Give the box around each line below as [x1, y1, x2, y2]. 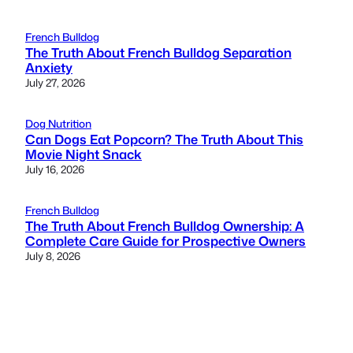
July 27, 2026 [25, 75, 85, 91]
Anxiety [25, 58, 72, 77]
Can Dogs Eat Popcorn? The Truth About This [25, 130, 303, 149]
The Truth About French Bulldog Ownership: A [25, 217, 304, 236]
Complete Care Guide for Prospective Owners [25, 232, 306, 251]
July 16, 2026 [25, 162, 84, 177]
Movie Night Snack [25, 145, 142, 164]
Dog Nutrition [25, 116, 91, 132]
